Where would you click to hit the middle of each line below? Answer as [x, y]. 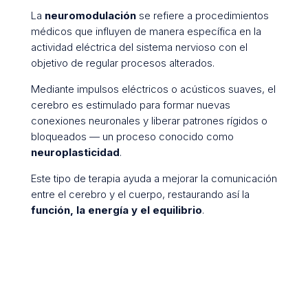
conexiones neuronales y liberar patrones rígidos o [149, 120]
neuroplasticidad [75, 152]
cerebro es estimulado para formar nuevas [130, 104]
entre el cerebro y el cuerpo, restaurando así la [140, 194]
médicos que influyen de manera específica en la [146, 31]
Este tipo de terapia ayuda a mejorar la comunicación [154, 178]
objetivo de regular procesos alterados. [122, 63]
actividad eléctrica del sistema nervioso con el [139, 47]
